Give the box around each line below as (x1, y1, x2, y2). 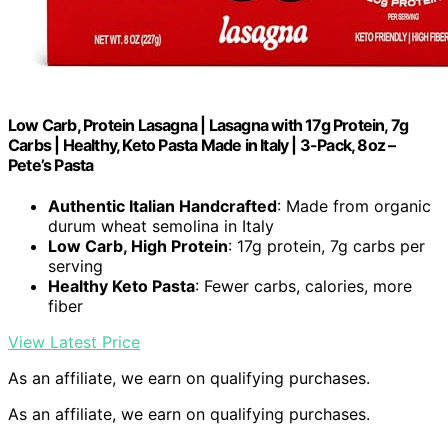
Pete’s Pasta (8, 154, 94, 175)
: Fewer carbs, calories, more (195, 275, 412, 296)
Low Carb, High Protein (48, 235, 228, 256)
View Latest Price (8, 331, 140, 352)
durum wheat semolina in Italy (48, 215, 274, 236)
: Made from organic (277, 195, 431, 216)
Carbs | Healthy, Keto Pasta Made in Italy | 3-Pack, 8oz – (8, 134, 396, 155)
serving (48, 255, 103, 276)
